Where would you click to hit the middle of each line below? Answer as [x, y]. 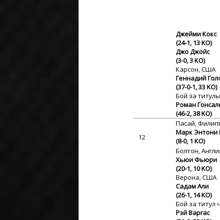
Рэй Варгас [193, 213]
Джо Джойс [193, 52]
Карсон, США [196, 69]
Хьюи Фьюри [196, 160]
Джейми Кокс [196, 34]
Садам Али [192, 186]
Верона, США [196, 177]
